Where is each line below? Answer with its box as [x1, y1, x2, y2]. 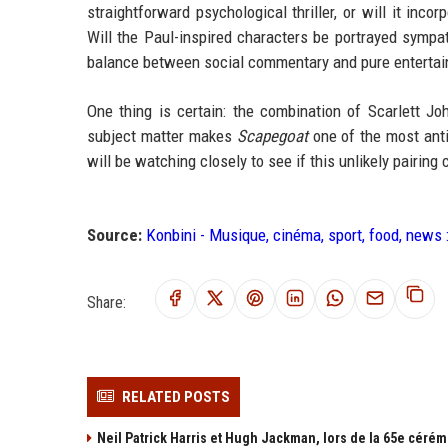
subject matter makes [87, 126, 237, 147]
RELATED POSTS [122, 388, 230, 407]
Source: [87, 225, 142, 246]
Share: [87, 292, 126, 312]
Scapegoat [236, 126, 308, 147]
